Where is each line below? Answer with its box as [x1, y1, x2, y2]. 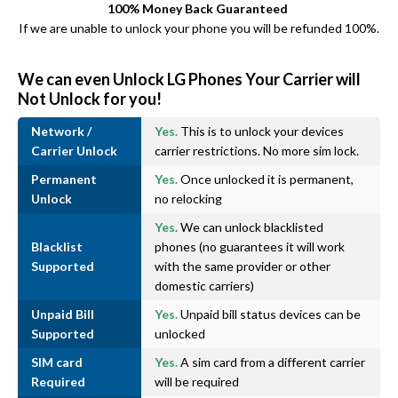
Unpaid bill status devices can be [178, 306, 361, 322]
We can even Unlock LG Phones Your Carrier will [18, 68, 361, 89]
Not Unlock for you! [18, 88, 162, 108]
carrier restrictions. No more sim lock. [155, 142, 359, 158]
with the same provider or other [155, 258, 330, 274]
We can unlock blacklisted [178, 219, 323, 235]
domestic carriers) [155, 277, 254, 293]
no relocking [155, 190, 222, 206]
